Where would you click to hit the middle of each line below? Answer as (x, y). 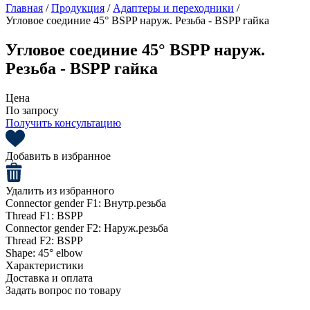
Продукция (78, 8)
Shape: (22, 253)
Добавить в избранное (58, 156)
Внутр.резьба (135, 203)
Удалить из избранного (60, 190)
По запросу (32, 110)
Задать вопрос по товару (63, 290)
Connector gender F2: (55, 228)
